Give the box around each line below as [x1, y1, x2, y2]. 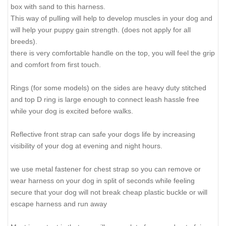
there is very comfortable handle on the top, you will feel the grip [11, 48, 215, 57]
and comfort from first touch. [11, 60, 101, 69]
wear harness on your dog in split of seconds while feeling [11, 176, 195, 185]
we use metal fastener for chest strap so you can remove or [11, 164, 201, 173]
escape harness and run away [11, 199, 107, 208]
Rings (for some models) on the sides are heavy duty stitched [11, 83, 206, 92]
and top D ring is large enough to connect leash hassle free [11, 95, 199, 103]
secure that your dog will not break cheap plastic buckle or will [11, 188, 207, 196]
